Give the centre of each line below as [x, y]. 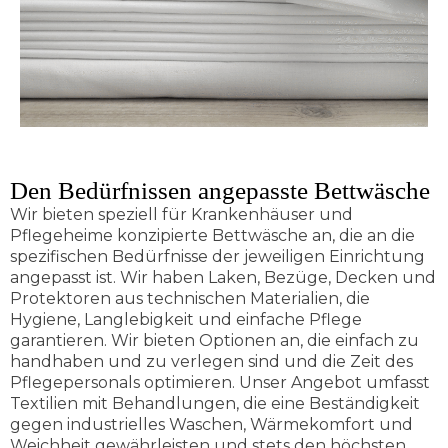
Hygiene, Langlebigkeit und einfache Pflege [186, 319]
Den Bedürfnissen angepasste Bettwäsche [220, 190]
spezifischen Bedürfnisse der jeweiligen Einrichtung [217, 256]
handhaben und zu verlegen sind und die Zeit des [211, 361]
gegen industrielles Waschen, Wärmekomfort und [211, 424]
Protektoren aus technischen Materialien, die [190, 298]
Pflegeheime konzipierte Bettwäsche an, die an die [212, 235]
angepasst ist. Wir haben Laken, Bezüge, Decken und [223, 277]
